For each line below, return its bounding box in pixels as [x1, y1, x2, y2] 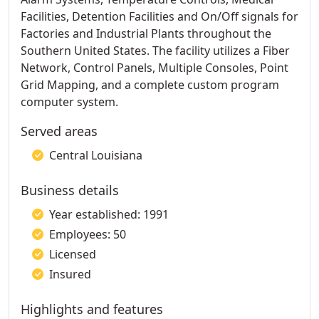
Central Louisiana [49, 147, 142, 163]
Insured [49, 266, 91, 282]
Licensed [49, 246, 96, 262]
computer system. [21, 94, 118, 110]
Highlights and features [21, 300, 163, 318]
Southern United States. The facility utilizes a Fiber [21, 43, 290, 58]
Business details [21, 182, 119, 199]
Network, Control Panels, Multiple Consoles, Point [21, 60, 288, 75]
